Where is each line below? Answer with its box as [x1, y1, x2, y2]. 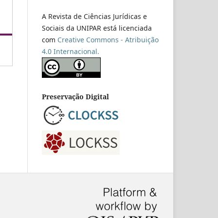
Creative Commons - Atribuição [57, 35, 159, 44]
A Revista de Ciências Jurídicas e [42, 11, 147, 21]
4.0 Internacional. [42, 46, 99, 56]
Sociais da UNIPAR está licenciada [42, 23, 152, 33]
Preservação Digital [42, 91, 109, 101]
